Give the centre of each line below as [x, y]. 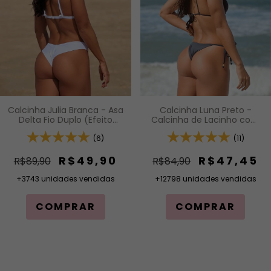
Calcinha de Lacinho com [206, 119]
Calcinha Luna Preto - [205, 110]
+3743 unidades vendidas [65, 178]
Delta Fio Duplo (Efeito [65, 119]
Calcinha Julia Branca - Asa [65, 110]
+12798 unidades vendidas [205, 178]
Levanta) [65, 129]
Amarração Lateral [205, 129]
